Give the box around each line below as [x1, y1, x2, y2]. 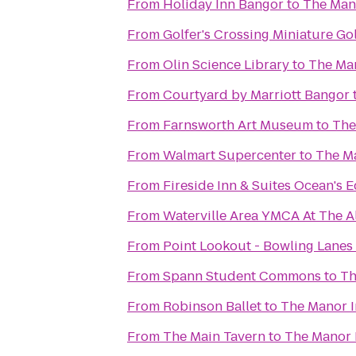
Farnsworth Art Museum [163, 116, 313, 134]
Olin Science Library [163, 56, 289, 74]
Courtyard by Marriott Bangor [163, 86, 350, 104]
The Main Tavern [163, 327, 265, 346]
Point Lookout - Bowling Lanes [163, 237, 353, 255]
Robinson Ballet [163, 297, 261, 315]
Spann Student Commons [163, 267, 321, 285]
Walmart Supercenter [163, 146, 296, 164]
